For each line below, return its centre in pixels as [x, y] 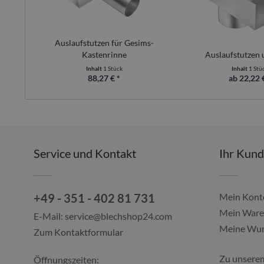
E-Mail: [49, 216]
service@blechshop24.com [118, 216]
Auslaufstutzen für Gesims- [104, 43]
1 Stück [113, 68]
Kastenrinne [104, 55]
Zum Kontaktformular [78, 232]
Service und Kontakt [85, 153]
